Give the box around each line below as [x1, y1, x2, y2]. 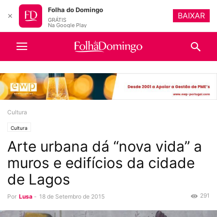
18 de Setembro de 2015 [39, 193, 105, 201]
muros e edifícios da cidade [7, 154, 195, 172]
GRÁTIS [48, 16, 66, 23]
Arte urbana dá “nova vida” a [7, 138, 202, 155]
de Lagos [7, 170, 70, 188]
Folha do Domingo [48, 6, 103, 14]
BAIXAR [178, 11, 205, 20]
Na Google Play [48, 22, 87, 29]
